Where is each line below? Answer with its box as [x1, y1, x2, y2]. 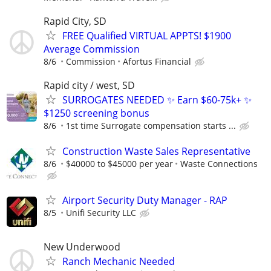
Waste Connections [180, 157, 258, 169]
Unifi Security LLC [66, 206, 136, 218]
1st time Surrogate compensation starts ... [66, 120, 236, 132]
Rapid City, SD [44, 15, 106, 28]
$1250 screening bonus [44, 106, 149, 120]
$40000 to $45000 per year [66, 157, 173, 169]
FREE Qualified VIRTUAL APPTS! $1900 [62, 29, 231, 43]
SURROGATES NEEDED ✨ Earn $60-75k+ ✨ [62, 93, 252, 107]
